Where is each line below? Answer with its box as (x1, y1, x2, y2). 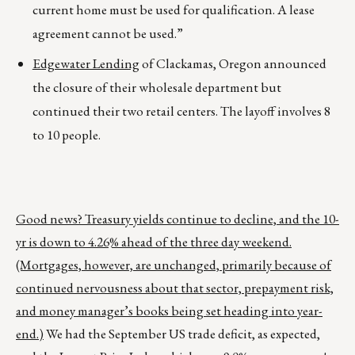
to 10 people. (32, 126, 101, 144)
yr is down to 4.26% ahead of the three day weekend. (16, 233, 292, 251)
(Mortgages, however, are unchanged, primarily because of (16, 256, 331, 274)
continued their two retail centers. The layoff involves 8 (32, 102, 330, 120)
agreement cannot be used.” (32, 25, 183, 43)
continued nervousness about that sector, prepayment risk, (16, 279, 334, 297)
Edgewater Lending (32, 55, 139, 73)
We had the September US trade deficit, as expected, (44, 325, 320, 343)
